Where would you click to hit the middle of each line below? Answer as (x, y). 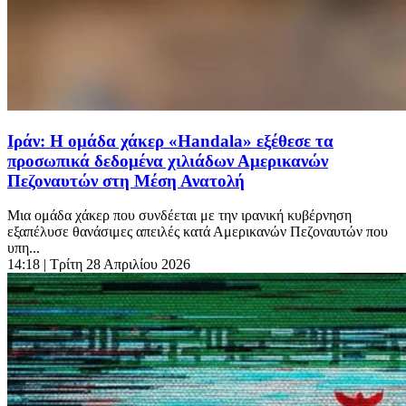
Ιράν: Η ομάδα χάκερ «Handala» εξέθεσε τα (170, 140)
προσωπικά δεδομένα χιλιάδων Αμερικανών (168, 160)
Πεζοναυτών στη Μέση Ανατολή (126, 180)
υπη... (24, 248)
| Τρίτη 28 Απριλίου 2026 (117, 265)
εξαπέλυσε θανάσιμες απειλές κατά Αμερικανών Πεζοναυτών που (198, 232)
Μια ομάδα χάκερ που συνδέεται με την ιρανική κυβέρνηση (179, 216)
